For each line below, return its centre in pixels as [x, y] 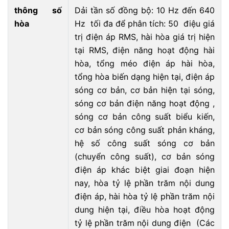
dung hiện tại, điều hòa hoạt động [145, 210]
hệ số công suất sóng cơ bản [145, 143]
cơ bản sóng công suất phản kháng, [145, 130]
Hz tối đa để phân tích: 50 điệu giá [145, 24]
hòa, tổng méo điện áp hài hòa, [145, 63]
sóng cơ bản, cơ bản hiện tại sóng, [145, 90]
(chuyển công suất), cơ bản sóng [145, 156]
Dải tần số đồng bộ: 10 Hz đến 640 [145, 10]
